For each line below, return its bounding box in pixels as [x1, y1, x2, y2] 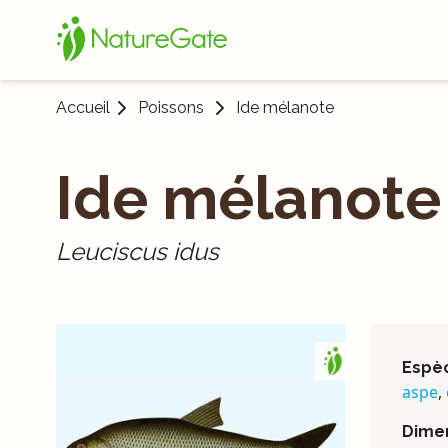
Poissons [138, 98, 204, 117]
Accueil [56, 98, 110, 117]
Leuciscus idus [56, 237, 219, 266]
